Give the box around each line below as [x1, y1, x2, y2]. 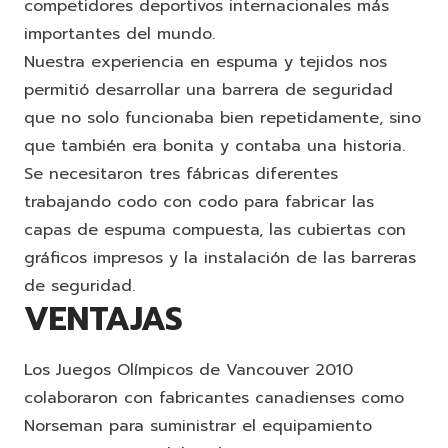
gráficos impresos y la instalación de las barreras [24, 245, 416, 270]
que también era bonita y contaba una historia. [24, 133, 405, 158]
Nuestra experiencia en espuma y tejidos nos [24, 49, 387, 74]
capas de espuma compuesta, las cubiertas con [24, 217, 406, 242]
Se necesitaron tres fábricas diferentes [24, 161, 338, 186]
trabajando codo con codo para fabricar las [24, 189, 374, 214]
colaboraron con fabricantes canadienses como [24, 385, 404, 410]
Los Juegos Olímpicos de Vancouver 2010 [24, 357, 353, 382]
